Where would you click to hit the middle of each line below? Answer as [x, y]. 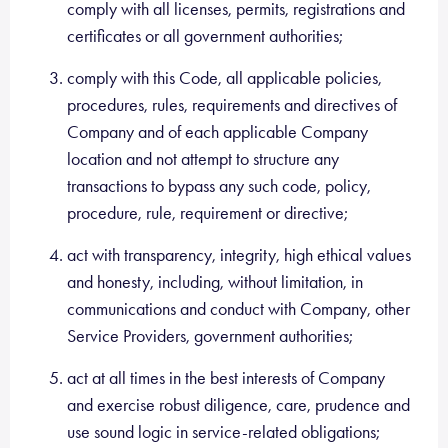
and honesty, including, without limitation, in [215, 282]
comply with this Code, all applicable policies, [224, 78]
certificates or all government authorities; [205, 36]
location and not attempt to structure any [203, 159]
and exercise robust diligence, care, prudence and [238, 405]
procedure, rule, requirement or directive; [207, 213]
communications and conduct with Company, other [238, 309]
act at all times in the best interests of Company [226, 378]
